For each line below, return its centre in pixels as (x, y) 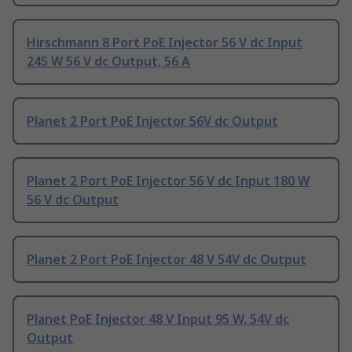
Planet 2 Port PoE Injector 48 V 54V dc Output (167, 260)
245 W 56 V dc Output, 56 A (108, 62)
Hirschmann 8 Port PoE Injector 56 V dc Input (165, 43)
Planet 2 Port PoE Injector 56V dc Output (152, 121)
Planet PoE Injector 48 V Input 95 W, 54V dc (158, 319)
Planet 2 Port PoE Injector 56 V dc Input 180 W (168, 181)
